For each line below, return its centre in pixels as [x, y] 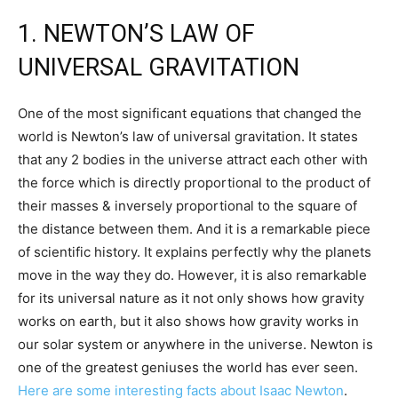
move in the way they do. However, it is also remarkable [192, 275]
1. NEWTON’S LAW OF [136, 34]
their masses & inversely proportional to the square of [187, 206]
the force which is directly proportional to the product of [194, 183]
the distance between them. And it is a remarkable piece [194, 229]
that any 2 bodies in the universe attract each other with [193, 159]
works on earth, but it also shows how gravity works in [188, 321]
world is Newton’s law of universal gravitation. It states [188, 136]
